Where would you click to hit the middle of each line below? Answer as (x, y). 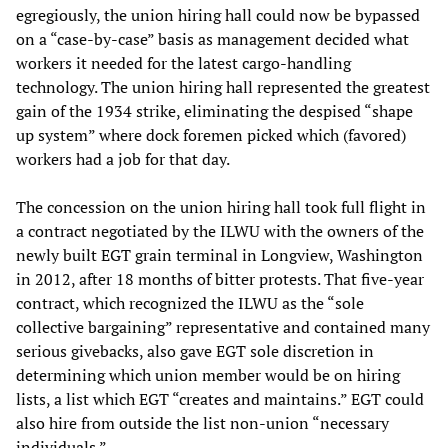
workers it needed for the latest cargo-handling (183, 63)
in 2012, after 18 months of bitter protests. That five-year (220, 279)
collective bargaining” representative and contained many (223, 327)
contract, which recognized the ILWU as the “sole (190, 303)
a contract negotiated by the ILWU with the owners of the (220, 231)
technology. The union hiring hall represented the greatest (223, 87)
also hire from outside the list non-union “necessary (202, 423)
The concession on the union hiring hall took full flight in (221, 207)
